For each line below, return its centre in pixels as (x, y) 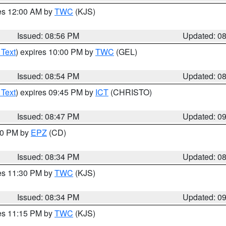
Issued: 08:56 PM (48, 36)
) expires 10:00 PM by (55, 52)
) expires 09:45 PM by (55, 92)
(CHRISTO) (130, 92)
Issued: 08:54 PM (48, 76)
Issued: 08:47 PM (48, 116)
